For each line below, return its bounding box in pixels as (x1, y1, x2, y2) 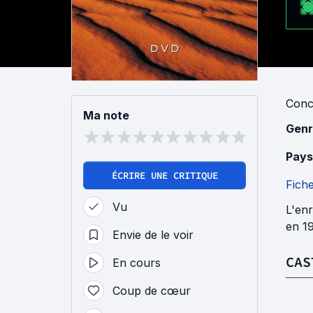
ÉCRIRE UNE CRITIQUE (111, 168, 218, 182)
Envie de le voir (112, 227, 194, 242)
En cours (112, 255, 161, 270)
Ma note (83, 108, 129, 122)
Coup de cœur (112, 283, 191, 298)
